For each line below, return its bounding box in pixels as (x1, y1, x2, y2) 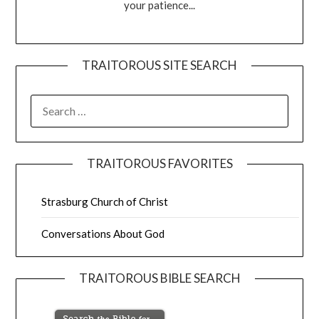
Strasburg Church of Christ (41, 195, 169, 208)
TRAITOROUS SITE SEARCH (82, 58, 237, 73)
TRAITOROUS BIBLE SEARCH (78, 271, 241, 286)
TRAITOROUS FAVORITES (86, 156, 233, 171)
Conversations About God (41, 227, 165, 240)
